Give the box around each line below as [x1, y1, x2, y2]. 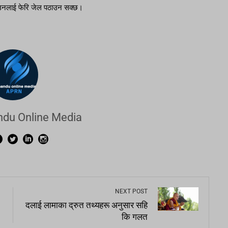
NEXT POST [115, 188, 148, 195]
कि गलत [122, 212, 148, 222]
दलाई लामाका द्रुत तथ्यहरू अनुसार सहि [25, 201, 148, 211]
